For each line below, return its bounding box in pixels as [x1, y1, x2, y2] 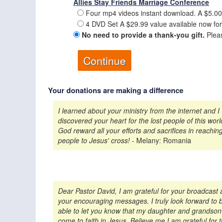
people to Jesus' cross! [58, 135, 130, 146]
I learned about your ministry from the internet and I [58, 106, 220, 116]
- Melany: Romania [130, 135, 191, 146]
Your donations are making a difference [48, 85, 183, 96]
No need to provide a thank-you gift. [81, 30, 205, 40]
